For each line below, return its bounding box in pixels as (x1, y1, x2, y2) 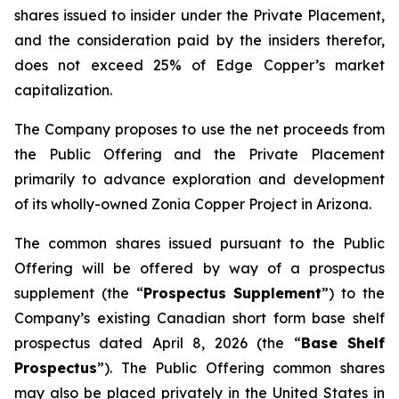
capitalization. (14, 81, 112, 99)
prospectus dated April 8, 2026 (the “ (14, 334, 301, 352)
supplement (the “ (14, 284, 143, 302)
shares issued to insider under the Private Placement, (14, 6, 385, 24)
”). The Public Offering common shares (97, 359, 385, 377)
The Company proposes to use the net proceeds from (14, 120, 385, 138)
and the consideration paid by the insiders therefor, (14, 31, 385, 49)
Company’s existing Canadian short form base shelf (14, 309, 385, 327)
